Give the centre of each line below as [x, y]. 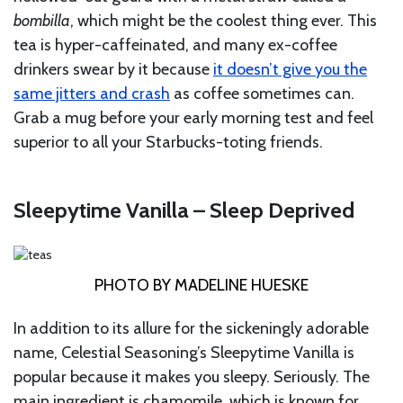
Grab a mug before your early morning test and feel [193, 118]
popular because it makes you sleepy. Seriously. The [192, 377]
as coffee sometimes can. [262, 94]
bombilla [42, 21]
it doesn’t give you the [290, 70]
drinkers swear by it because [113, 70]
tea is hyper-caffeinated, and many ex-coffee [175, 45]
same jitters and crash [92, 94]
